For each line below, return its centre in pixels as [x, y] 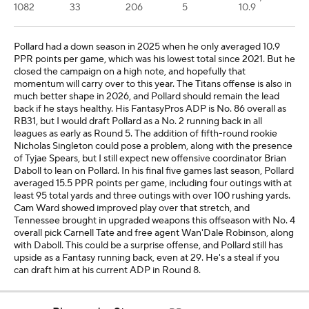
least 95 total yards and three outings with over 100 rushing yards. [152, 196]
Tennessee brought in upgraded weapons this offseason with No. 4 [154, 221]
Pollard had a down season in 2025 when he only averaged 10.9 [147, 47]
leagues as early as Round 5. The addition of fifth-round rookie [146, 134]
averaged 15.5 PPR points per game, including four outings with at [153, 183]
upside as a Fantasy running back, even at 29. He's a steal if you [147, 258]
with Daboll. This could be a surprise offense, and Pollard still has [148, 246]
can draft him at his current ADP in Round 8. [107, 270]
